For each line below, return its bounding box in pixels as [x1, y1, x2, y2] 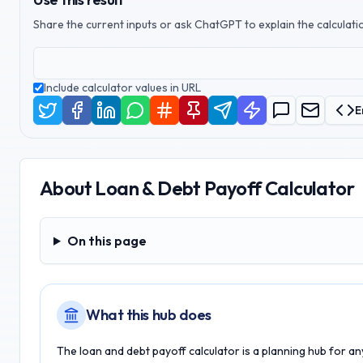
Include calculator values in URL [44, 80, 201, 95]
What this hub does [86, 305, 211, 324]
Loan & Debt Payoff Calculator [95, 176, 355, 200]
